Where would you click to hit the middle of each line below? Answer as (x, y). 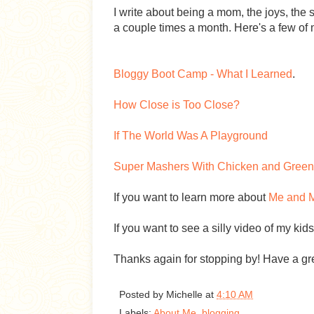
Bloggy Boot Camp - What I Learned (203, 74)
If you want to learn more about (191, 197)
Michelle (184, 295)
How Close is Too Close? (177, 105)
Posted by (143, 295)
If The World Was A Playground (191, 136)
